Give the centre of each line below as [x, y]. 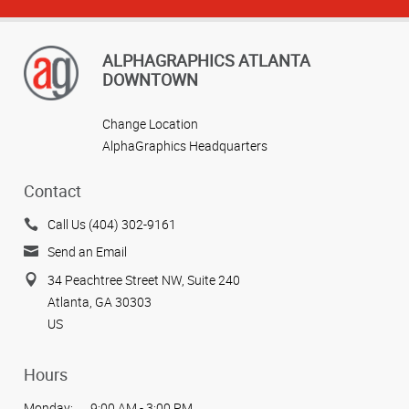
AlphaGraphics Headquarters [185, 146]
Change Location [150, 124]
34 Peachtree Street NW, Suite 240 [144, 279]
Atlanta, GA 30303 [100, 301]
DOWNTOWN [150, 80]
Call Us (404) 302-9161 [112, 224]
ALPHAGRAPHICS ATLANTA [206, 61]
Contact [52, 190]
